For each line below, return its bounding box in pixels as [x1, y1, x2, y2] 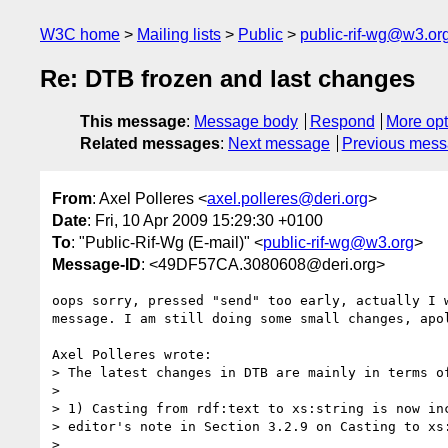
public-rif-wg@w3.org [263, 233, 414, 251]
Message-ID [52, 255, 141, 273]
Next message [228, 135, 330, 153]
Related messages [80, 135, 220, 153]
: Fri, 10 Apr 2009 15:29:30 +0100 [87, 211, 323, 229]
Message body [194, 113, 298, 131]
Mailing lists [137, 26, 221, 43]
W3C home [40, 26, 120, 43]
